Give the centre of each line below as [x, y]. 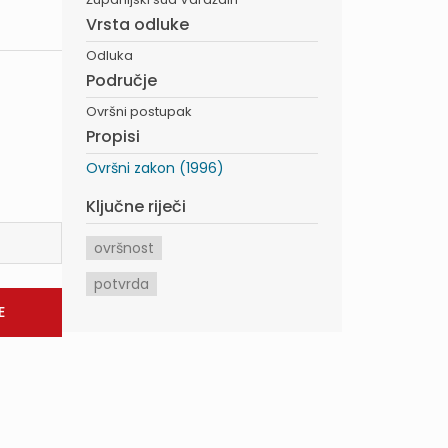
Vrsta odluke [137, 24]
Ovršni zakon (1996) [155, 168]
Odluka [109, 55]
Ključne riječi [136, 206]
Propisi [113, 136]
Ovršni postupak [139, 111]
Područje [121, 80]
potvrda [121, 284]
